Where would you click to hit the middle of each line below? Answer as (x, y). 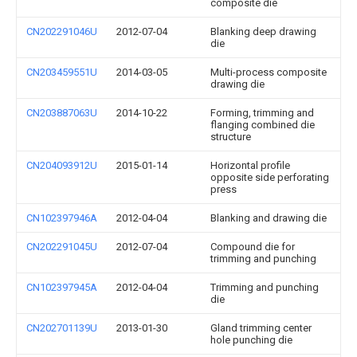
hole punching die (251, 340)
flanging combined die (263, 125)
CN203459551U (62, 72)
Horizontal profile (250, 165)
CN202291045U (62, 247)
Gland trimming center (261, 328)
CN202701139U (62, 328)
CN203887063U (62, 113)
